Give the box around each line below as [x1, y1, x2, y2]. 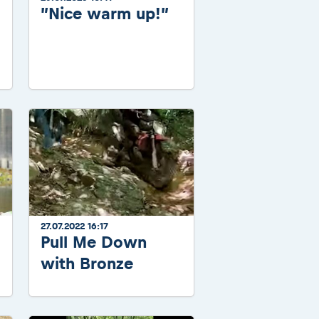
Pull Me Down [41, 232, 147, 251]
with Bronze [41, 253, 133, 273]
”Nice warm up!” [41, 4, 169, 23]
